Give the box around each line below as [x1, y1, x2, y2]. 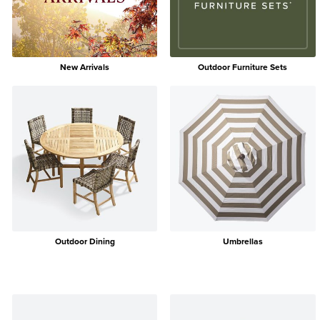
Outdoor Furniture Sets [198, 61, 288, 74]
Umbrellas [222, 234, 263, 248]
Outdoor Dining [54, 234, 115, 248]
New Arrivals [60, 61, 110, 74]
